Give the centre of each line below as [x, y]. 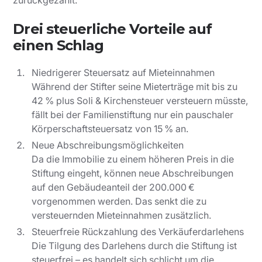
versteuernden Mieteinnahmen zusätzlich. [122, 216]
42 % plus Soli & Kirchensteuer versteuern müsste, [140, 101]
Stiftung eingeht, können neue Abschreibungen [133, 173]
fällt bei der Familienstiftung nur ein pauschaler [133, 115]
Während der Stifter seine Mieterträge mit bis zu [135, 87]
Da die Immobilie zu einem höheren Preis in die [133, 159]
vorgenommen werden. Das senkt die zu [119, 201]
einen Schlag [58, 46]
